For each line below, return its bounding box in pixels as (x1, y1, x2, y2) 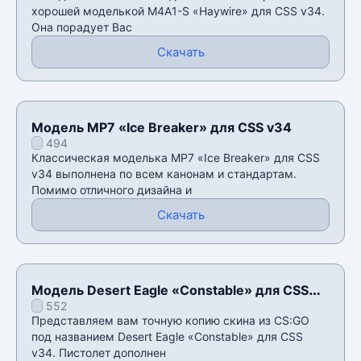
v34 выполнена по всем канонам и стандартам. (31, 166, 297, 180)
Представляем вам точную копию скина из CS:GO (31, 313, 309, 327)
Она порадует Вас (31, 19, 132, 34)
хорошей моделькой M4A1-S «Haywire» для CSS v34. (31, 3, 325, 18)
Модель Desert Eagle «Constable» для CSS (31, 281, 309, 298)
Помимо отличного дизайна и (31, 182, 192, 197)
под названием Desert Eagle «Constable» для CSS (31, 329, 303, 343)
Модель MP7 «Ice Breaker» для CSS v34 (31, 118, 292, 135)
